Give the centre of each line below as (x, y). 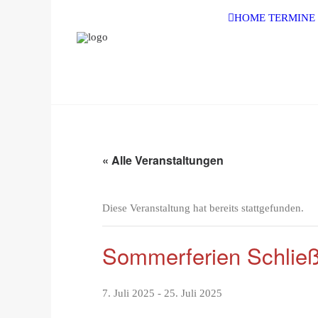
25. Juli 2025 (193, 293)
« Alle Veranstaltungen (163, 160)
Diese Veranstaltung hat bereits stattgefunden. (203, 208)
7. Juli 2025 (128, 293)
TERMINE (292, 18)
